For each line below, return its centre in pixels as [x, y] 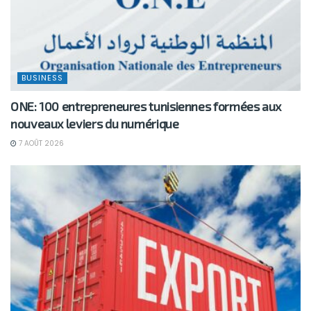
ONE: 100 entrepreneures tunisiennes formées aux [146, 106]
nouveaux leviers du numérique [95, 123]
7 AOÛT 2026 [40, 143]
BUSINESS [42, 77]
